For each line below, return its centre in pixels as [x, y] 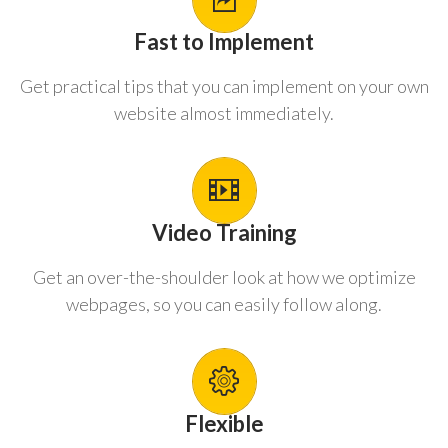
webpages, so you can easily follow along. [224, 303]
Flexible [224, 423]
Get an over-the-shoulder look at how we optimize [224, 276]
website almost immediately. [224, 112]
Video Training [224, 232]
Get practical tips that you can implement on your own [224, 85]
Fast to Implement [224, 41]
